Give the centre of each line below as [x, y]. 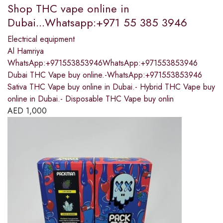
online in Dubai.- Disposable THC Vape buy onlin [91, 99]
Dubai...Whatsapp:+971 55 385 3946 [97, 23]
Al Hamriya [26, 51]
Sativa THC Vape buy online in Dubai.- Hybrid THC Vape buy [111, 87]
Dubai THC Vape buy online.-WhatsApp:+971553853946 [105, 75]
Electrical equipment [41, 39]
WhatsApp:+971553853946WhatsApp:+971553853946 [103, 63]
